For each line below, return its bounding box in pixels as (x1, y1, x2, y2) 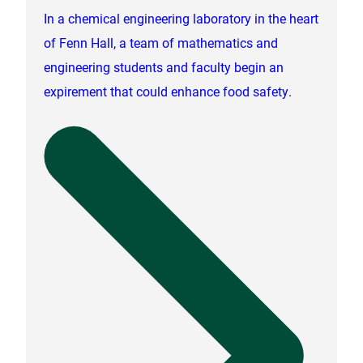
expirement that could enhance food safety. (44, 82, 293, 100)
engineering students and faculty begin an (44, 58, 284, 75)
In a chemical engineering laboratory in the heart (44, 9, 319, 27)
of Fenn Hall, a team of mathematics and (44, 33, 279, 51)
